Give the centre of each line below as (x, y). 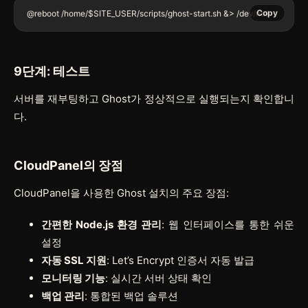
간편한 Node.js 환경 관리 (101, 224)
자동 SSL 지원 (74, 260)
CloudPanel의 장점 (68, 165)
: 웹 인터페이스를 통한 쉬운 (228, 224)
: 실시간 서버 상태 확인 (158, 278)
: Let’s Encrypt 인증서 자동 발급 (180, 260)
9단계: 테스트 (52, 71)
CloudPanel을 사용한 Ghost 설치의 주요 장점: (121, 192)
